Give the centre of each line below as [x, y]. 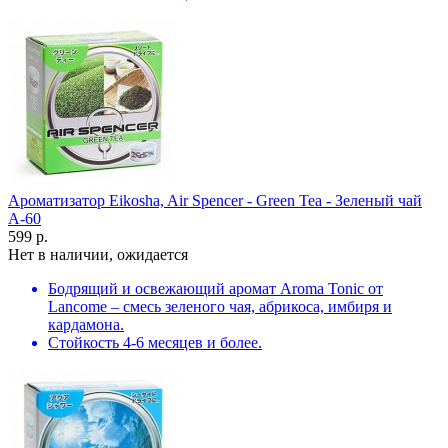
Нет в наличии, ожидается [98, 254]
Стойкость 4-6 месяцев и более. [155, 342]
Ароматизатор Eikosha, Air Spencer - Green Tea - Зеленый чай [215, 200]
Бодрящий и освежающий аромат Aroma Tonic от [215, 288]
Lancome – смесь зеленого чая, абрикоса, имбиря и [220, 306]
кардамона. [86, 324]
